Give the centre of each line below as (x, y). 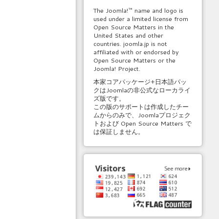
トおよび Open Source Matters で (143, 123)
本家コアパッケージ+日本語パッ (140, 82)
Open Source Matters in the (134, 27)
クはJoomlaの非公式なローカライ (142, 90)
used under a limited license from (141, 19)
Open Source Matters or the (135, 60)
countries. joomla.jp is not (131, 44)
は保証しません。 (119, 131)
